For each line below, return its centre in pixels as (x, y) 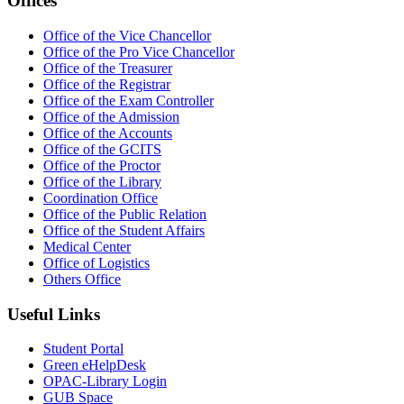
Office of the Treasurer (108, 68)
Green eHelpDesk (95, 365)
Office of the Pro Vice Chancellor (139, 51)
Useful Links (54, 314)
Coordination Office (101, 197)
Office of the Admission (111, 116)
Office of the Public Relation (125, 214)
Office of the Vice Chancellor (127, 35)
